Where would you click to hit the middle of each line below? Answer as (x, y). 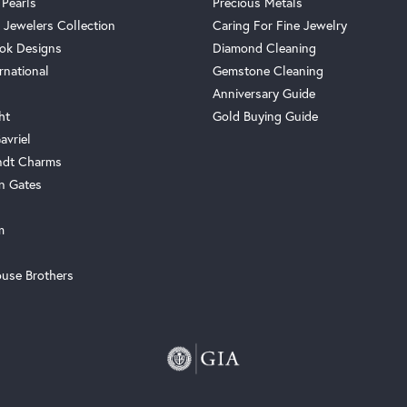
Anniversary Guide (264, 94)
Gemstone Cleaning (268, 71)
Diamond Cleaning (264, 48)
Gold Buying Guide (265, 116)
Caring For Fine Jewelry (280, 25)
